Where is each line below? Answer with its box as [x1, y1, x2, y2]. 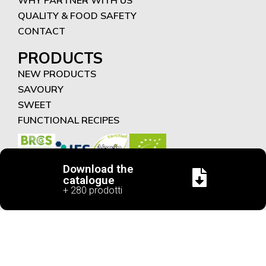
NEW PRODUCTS [18, 67, 96, 80]
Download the [63, 162, 134, 176]
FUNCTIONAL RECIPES [18, 113, 119, 126]
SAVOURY [18, 83, 64, 95]
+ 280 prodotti [63, 185, 122, 196]
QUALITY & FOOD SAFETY [18, 9, 137, 21]
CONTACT [18, 24, 65, 37]
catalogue [63, 173, 115, 187]
